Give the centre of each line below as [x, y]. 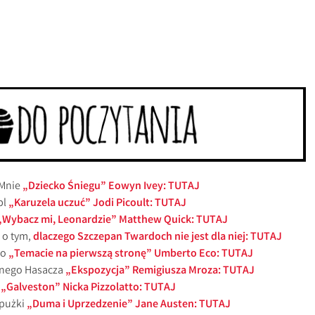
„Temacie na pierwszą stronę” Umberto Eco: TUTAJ [131, 254]
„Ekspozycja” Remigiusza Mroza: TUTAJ [160, 271]
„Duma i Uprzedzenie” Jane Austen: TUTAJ [129, 304]
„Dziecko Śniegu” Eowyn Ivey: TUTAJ [111, 186]
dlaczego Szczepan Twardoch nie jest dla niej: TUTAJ [157, 237]
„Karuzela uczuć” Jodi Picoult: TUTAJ [97, 203]
